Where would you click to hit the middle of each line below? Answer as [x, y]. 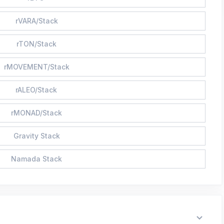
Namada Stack [36, 158]
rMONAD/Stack [36, 112]
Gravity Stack [36, 135]
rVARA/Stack [36, 20]
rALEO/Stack [36, 89]
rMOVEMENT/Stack [37, 66]
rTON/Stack [36, 43]
